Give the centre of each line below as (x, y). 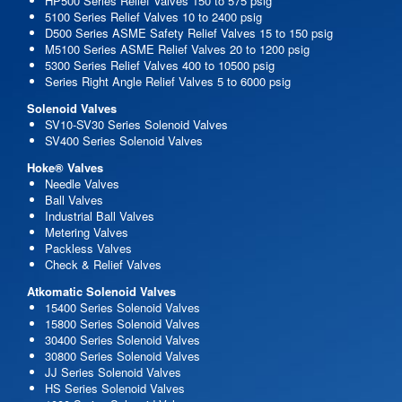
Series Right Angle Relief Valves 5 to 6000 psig (168, 81)
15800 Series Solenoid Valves (122, 323)
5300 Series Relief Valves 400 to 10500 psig (160, 65)
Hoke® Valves (65, 167)
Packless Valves (88, 248)
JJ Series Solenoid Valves (113, 371)
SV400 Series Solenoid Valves (124, 140)
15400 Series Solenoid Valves (122, 307)
